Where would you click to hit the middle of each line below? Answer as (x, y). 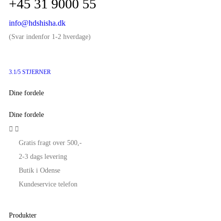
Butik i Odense (39, 170)
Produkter (23, 215)
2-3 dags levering (43, 156)
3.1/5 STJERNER (30, 72)
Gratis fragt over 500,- (50, 143)
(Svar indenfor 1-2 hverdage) (50, 37)
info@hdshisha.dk (37, 23)
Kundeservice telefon (48, 184)
